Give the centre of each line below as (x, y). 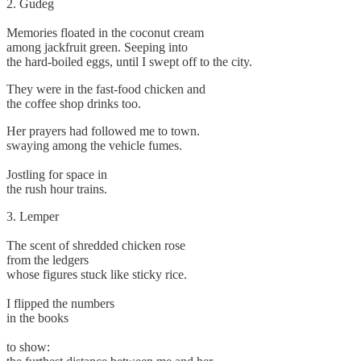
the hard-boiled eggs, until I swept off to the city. (129, 61)
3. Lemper (33, 216)
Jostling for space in (57, 174)
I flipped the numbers (60, 303)
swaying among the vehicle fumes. (94, 145)
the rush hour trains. (57, 189)
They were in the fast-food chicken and (106, 89)
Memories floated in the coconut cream (105, 32)
